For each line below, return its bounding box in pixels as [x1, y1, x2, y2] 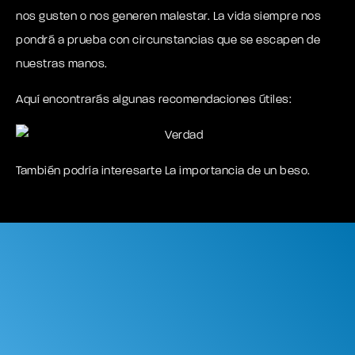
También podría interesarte [16, 166, 165, 177]
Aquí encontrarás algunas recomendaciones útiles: [16, 94, 292, 106]
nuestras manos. [16, 59, 108, 71]
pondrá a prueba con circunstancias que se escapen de [16, 35, 320, 47]
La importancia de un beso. [164, 166, 311, 177]
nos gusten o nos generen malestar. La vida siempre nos [16, 11, 321, 23]
